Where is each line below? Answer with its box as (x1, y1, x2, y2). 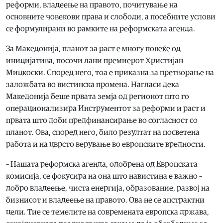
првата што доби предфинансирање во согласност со (6, 116, 198, 125)
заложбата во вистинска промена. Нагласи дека (6, 81, 179, 89)
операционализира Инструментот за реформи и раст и (6, 105, 206, 113)
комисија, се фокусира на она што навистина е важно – (6, 172, 202, 181)
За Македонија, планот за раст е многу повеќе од (6, 45, 181, 53)
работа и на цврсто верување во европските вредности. (6, 140, 206, 149)
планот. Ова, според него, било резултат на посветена (6, 128, 200, 137)
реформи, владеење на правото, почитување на (6, 1, 178, 9)
